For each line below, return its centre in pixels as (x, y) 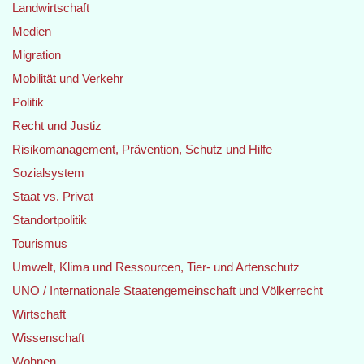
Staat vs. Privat (53, 196)
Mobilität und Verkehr (68, 78)
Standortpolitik (50, 220)
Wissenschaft (48, 338)
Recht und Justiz (57, 126)
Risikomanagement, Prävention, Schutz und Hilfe (142, 149)
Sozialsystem (48, 173)
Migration (37, 55)
